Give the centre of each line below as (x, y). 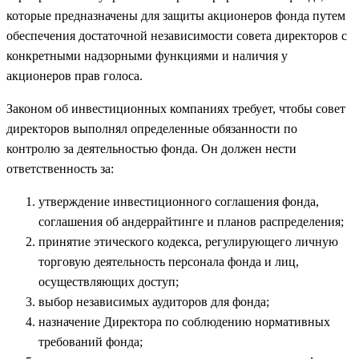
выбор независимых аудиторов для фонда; (154, 301)
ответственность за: (60, 168)
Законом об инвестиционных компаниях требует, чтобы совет (176, 108)
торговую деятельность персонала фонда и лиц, (169, 261)
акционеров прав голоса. (75, 75)
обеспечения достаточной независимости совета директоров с (177, 35)
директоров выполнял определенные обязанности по (152, 128)
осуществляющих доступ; (109, 281)
